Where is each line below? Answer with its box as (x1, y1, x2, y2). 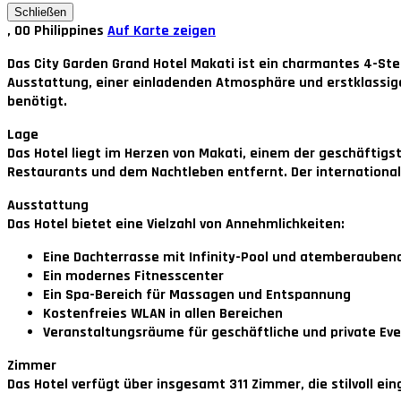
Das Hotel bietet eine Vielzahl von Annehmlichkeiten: (7, 215, 345, 235)
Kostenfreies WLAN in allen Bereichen (43, 304, 283, 324)
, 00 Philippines (7, 21, 107, 41)
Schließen (14, 5, 66, 20)
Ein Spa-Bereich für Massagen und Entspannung (43, 286, 351, 305)
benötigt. (7, 92, 67, 112)
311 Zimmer (229, 375, 301, 395)
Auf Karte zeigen (107, 21, 216, 41)
